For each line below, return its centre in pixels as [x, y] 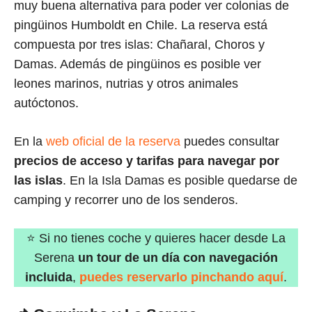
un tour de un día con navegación [178, 258]
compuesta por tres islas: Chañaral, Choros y [139, 45]
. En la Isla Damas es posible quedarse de [180, 181]
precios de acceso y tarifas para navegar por [147, 161]
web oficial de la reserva [113, 142]
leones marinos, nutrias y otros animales [126, 84]
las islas [38, 181]
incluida [49, 278]
